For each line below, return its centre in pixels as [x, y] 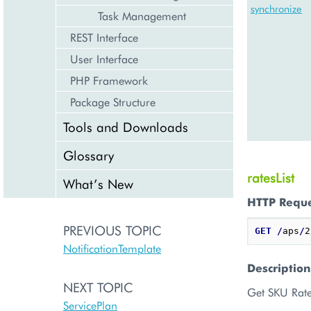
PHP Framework [109, 80]
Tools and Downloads [126, 127]
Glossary [89, 155]
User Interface [104, 59]
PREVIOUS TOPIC [112, 230]
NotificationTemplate [112, 248]
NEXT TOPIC [98, 287]
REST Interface [104, 37]
